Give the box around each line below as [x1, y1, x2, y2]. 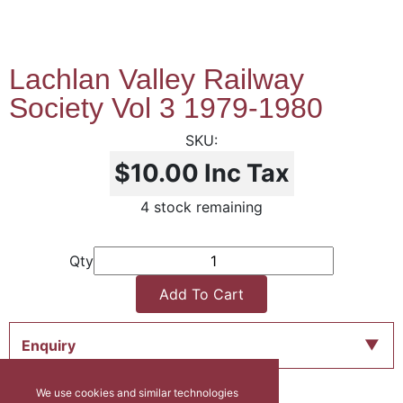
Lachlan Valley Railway [9, 63, 304, 95]
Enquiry [21, 336, 76, 354]
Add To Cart [159, 285, 244, 303]
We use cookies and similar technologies [36, 386, 238, 399]
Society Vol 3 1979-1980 [9, 92, 323, 124]
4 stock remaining [140, 198, 263, 216]
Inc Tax [203, 158, 290, 188]
